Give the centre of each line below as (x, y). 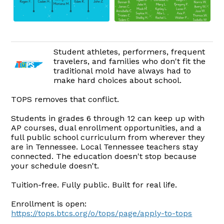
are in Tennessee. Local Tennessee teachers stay (105, 147)
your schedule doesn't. (55, 166)
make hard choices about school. (118, 80)
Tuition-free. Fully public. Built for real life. (94, 185)
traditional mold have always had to (122, 71)
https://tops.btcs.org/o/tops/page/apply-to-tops (102, 213)
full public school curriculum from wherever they (108, 137)
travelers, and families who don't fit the (130, 61)
